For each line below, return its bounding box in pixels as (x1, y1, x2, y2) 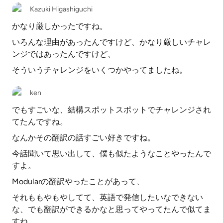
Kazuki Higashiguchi (30, 5, 93, 13)
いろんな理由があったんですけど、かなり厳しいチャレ (12, 37, 211, 47)
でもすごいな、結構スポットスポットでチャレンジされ (12, 105, 211, 114)
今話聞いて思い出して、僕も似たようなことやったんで (12, 149, 211, 158)
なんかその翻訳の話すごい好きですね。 (12, 133, 155, 142)
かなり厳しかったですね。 (12, 21, 108, 31)
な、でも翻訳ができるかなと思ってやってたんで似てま (12, 205, 211, 214)
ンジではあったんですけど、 (12, 49, 115, 59)
